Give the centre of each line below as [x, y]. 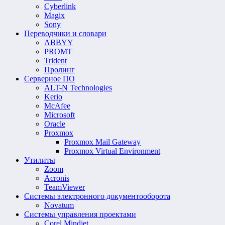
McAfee [57, 105]
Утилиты [40, 160]
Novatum [59, 205]
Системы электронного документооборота [97, 196]
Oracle [55, 124]
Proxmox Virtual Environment [112, 151]
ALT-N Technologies [78, 87]
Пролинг [60, 69]
